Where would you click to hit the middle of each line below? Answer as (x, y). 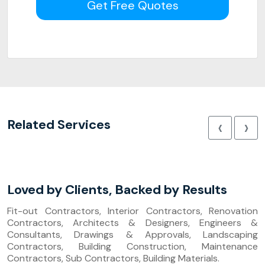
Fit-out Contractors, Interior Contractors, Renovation (132, 211)
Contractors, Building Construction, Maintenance (132, 246)
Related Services (59, 125)
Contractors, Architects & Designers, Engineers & (132, 223)
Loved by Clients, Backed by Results (117, 190)
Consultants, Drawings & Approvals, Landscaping (132, 235)
